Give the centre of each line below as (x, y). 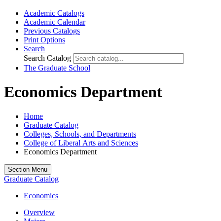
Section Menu (28, 169)
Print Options (44, 40)
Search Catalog (47, 58)
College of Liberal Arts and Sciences (81, 143)
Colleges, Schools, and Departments (80, 134)
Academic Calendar (55, 22)
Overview (39, 212)
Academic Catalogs (54, 13)
